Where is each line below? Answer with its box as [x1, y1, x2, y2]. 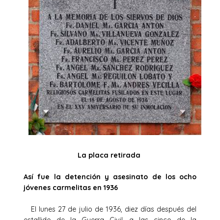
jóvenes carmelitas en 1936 [24, 183, 118, 192]
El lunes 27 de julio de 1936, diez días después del [24, 204, 196, 214]
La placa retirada [78, 150, 142, 160]
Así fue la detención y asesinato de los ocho [24, 172, 196, 181]
